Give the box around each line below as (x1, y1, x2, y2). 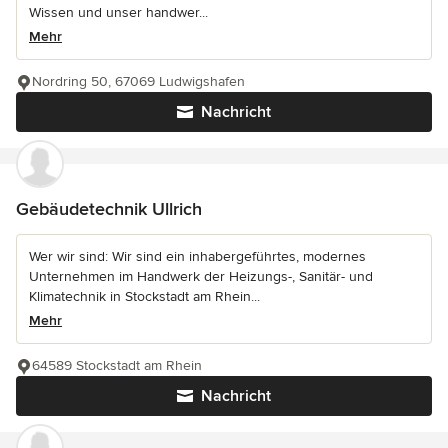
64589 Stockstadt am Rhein (32, 357, 202, 374)
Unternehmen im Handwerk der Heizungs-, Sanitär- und (29, 268, 373, 285)
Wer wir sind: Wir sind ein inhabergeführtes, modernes (29, 248, 366, 265)
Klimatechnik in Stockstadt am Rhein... (29, 288, 260, 305)
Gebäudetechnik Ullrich (16, 198, 202, 220)
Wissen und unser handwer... (29, 4, 208, 21)
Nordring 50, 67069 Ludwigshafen (32, 73, 245, 90)
